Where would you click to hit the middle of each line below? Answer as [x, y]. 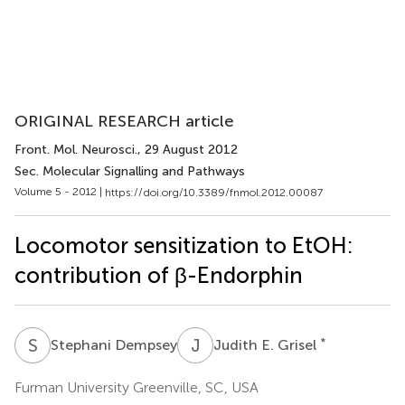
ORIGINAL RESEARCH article [124, 121]
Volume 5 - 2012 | [60, 192]
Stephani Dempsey [114, 344]
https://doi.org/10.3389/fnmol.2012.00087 [214, 192]
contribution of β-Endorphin [159, 275]
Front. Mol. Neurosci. [76, 150]
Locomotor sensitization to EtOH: [184, 245]
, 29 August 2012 [188, 150]
